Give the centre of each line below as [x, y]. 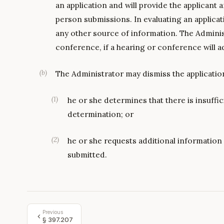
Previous [52, 212]
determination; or [100, 114]
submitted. [87, 154]
